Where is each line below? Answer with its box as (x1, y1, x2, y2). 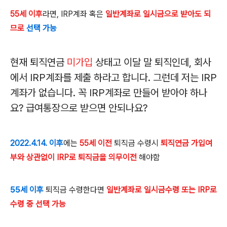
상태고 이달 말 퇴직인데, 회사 (93, 56, 211, 68)
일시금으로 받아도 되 (143, 9, 211, 19)
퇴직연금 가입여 (161, 138, 212, 148)
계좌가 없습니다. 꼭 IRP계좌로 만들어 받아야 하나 (10, 87, 207, 99)
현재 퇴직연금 (10, 56, 67, 68)
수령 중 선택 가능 (10, 199, 66, 209)
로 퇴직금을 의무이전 (69, 153, 137, 162)
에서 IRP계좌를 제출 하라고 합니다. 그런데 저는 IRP (10, 71, 217, 84)
